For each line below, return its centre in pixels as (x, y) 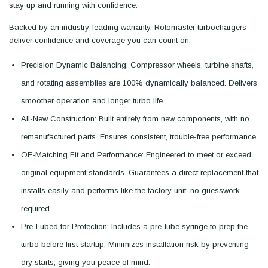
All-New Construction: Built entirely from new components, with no (135, 119)
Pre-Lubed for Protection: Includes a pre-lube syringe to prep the (134, 226)
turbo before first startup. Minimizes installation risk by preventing (135, 244)
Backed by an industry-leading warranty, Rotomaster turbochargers (128, 27)
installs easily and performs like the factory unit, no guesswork (130, 191)
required (35, 208)
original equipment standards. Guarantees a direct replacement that (140, 173)
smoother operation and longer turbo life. (93, 101)
